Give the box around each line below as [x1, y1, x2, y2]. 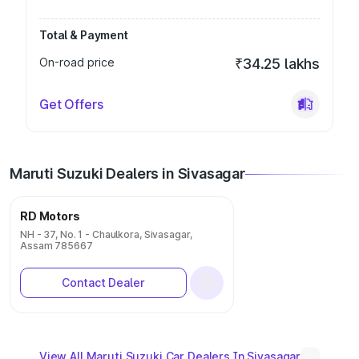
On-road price [39, 55, 115, 69]
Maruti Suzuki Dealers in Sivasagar [10, 165, 245, 182]
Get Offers [39, 96, 103, 112]
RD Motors [20, 209, 80, 223]
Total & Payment [39, 28, 128, 42]
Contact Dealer [62, 276, 145, 289]
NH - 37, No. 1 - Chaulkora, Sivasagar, [20, 228, 192, 240]
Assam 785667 [20, 240, 93, 252]
